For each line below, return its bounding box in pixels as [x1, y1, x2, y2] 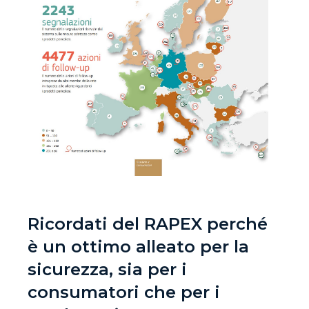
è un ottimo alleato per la [28, 236, 249, 257]
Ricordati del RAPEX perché [28, 213, 268, 234]
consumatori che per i [28, 281, 220, 302]
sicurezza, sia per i [28, 259, 187, 279]
